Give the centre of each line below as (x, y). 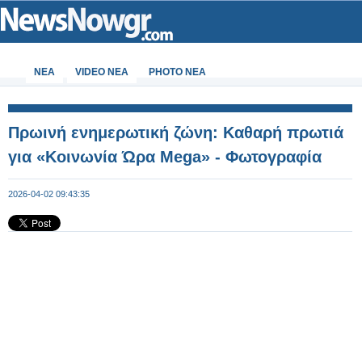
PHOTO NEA (177, 72)
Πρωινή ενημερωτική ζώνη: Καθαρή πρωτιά (176, 133)
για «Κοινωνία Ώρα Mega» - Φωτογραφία (165, 157)
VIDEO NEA (102, 72)
